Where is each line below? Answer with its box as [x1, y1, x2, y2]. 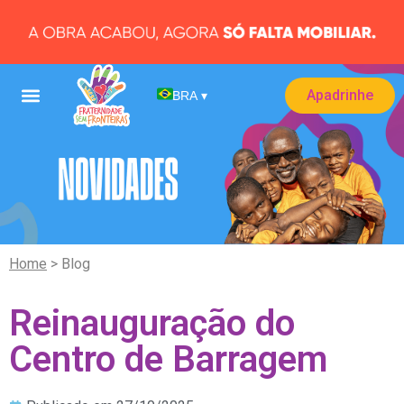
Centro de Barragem [9, 338, 327, 381]
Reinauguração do [9, 302, 295, 345]
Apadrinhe [306, 87, 373, 105]
